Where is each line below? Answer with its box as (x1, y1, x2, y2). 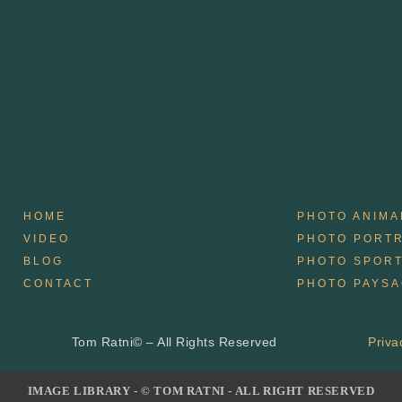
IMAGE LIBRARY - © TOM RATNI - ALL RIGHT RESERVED (27, 383, 375, 398)
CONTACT (22, 276, 93, 290)
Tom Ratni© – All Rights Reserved (71, 334, 277, 349)
